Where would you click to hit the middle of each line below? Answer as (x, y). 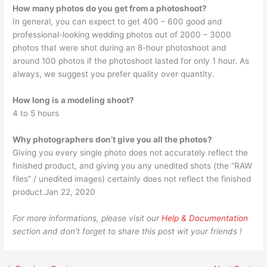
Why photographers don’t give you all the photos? (113, 140)
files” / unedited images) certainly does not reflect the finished (132, 179)
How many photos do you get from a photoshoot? (110, 9)
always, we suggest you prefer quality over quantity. (114, 74)
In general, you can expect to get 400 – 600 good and (117, 22)
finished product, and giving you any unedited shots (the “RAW (133, 166)
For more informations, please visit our (87, 218)
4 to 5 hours (36, 114)
